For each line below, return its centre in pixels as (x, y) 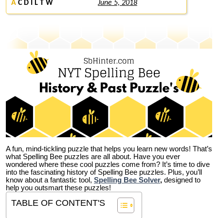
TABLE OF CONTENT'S (58, 203)
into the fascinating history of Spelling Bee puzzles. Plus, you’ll (104, 173)
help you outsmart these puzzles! (58, 188)
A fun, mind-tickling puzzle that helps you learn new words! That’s (109, 149)
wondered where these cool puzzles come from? (84, 165)
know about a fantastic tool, (50, 180)
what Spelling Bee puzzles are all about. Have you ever (93, 157)
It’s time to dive (186, 165)
